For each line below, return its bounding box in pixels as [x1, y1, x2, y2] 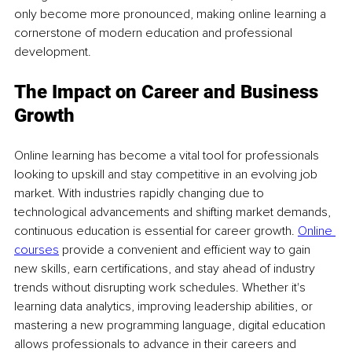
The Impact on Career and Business [14, 80, 323, 103]
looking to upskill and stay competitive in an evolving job [14, 166, 321, 182]
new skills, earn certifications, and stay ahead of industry [14, 260, 318, 277]
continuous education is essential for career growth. [14, 222, 298, 239]
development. [14, 43, 91, 60]
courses [14, 241, 59, 258]
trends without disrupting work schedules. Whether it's [14, 279, 309, 295]
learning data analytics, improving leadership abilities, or [14, 298, 316, 314]
